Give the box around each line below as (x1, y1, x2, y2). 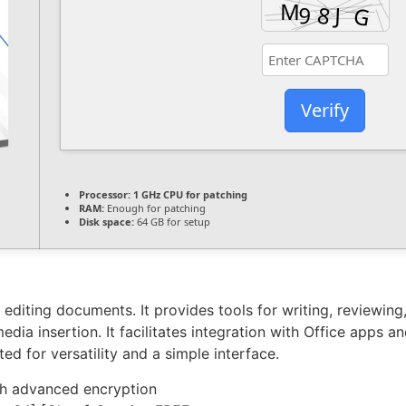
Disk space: (79, 215, 134, 229)
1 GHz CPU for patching (130, 188, 247, 202)
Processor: (79, 188, 130, 202)
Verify (301, 97, 349, 122)
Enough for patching (104, 201, 206, 216)
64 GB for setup (134, 215, 210, 229)
